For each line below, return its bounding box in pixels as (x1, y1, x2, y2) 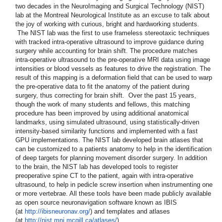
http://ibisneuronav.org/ (25, 208, 90, 215)
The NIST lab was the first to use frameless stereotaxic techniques (15, 29, 210, 37)
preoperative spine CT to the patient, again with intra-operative (15, 172, 193, 179)
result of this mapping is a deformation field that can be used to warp (15, 74, 212, 81)
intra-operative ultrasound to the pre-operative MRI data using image (15, 56, 210, 63)
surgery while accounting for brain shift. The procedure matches (15, 47, 198, 55)
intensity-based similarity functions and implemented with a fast (15, 127, 198, 135)
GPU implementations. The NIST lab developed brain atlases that (15, 136, 203, 144)
